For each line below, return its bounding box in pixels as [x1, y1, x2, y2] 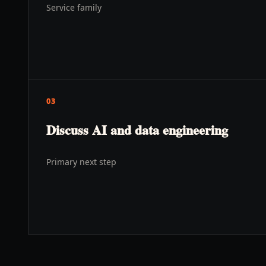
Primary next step [46, 156, 116, 167]
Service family [46, 2, 102, 13]
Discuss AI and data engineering [46, 120, 228, 140]
